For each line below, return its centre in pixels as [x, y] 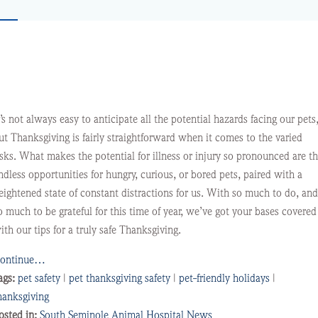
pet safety [39, 278]
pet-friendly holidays [224, 278]
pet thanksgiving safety [119, 278]
